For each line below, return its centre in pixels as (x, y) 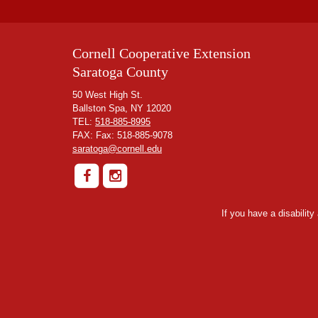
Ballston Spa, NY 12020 (122, 109)
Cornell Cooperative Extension (161, 54)
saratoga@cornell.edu (117, 149)
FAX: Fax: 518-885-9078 (122, 136)
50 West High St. (108, 95)
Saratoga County (120, 72)
